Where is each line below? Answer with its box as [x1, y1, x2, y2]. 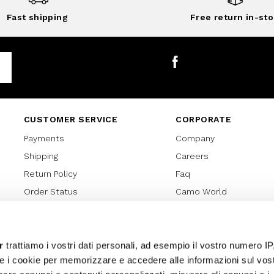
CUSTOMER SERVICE [23, 114, 118, 125]
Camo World [176, 187, 228, 197]
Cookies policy [23, 257, 84, 268]
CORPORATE [176, 114, 232, 125]
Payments [23, 133, 64, 144]
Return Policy [23, 169, 77, 179]
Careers [176, 151, 209, 161]
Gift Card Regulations [23, 222, 111, 232]
